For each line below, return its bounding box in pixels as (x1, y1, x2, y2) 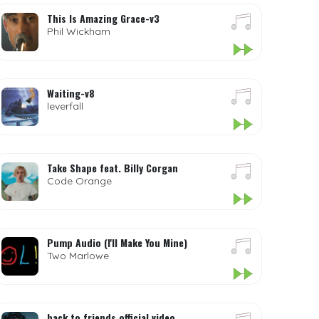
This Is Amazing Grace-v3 (47, 11, 160, 26)
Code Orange (47, 174, 113, 187)
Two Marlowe (47, 249, 110, 262)
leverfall (47, 100, 84, 113)
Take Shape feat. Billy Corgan (47, 160, 179, 175)
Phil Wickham (47, 25, 111, 38)
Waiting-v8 (47, 85, 95, 100)
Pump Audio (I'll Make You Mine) (47, 235, 188, 250)
